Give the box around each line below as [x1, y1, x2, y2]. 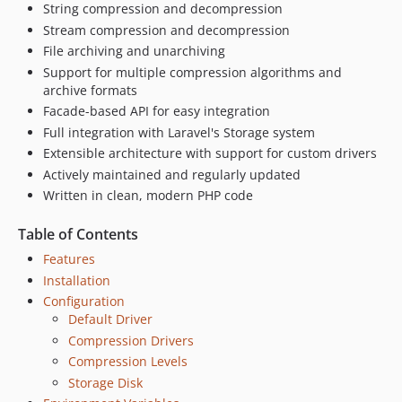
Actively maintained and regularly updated [43, 165, 301, 183]
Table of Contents [18, 224, 138, 244]
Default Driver [68, 310, 153, 328]
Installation [43, 271, 110, 289]
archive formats [43, 81, 137, 99]
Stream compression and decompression [43, 21, 290, 39]
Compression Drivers [68, 331, 194, 349]
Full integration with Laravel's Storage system [43, 123, 315, 141]
